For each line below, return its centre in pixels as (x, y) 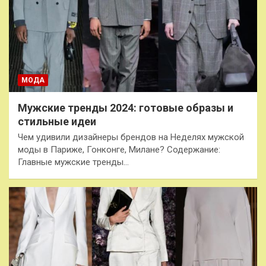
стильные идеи (57, 121)
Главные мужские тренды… (73, 162)
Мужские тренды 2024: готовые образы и (126, 107)
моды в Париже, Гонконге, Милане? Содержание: (119, 149)
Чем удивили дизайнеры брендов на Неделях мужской (131, 137)
